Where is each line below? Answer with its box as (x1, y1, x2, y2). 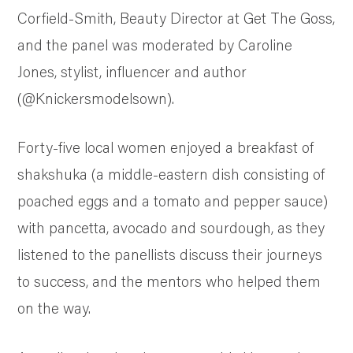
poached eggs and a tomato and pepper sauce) (17, 191, 329, 211)
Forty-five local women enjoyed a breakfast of (17, 137, 314, 158)
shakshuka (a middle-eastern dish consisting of (17, 164, 325, 184)
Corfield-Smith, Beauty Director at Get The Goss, (17, 7, 336, 28)
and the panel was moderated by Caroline (17, 34, 293, 54)
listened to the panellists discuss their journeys (17, 244, 323, 265)
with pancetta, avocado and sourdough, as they (17, 217, 325, 238)
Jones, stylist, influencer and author (17, 61, 247, 81)
